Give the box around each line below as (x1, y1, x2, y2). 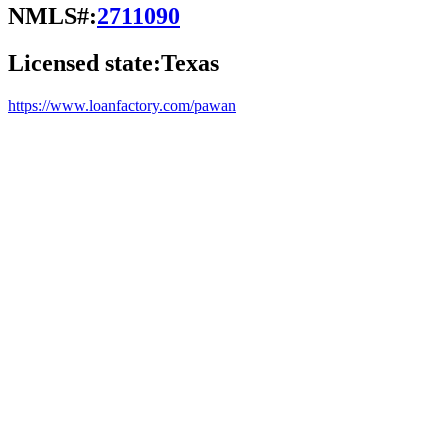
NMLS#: (8, 2, 97, 29)
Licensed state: (8, 49, 161, 76)
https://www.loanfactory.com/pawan (8, 96, 236, 114)
